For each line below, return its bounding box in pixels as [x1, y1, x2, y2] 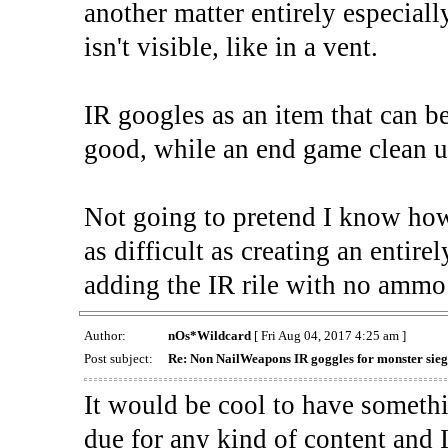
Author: [83, 327, 129, 343]
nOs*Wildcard [167, 327, 251, 343]
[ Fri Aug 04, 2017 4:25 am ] [250, 327, 406, 343]
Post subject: [83, 350, 156, 366]
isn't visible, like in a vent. [83, 31, 378, 62]
